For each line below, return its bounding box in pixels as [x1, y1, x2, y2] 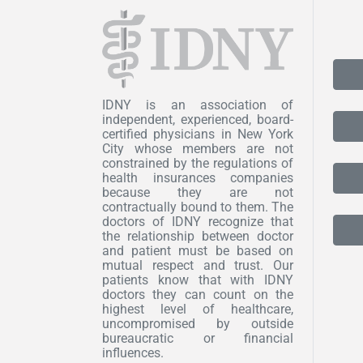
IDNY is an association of [102, 96, 293, 113]
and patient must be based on [102, 242, 293, 258]
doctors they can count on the [102, 286, 293, 302]
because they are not [102, 184, 293, 200]
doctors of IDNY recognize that [102, 213, 293, 229]
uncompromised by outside [102, 315, 293, 331]
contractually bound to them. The [102, 199, 293, 215]
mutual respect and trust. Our [102, 257, 293, 273]
